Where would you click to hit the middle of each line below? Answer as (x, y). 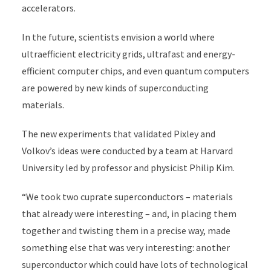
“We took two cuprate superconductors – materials (127, 197)
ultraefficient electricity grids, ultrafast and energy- (128, 54)
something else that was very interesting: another (126, 247)
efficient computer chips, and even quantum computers (135, 71)
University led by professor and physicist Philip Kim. (128, 168)
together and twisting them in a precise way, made (126, 230)
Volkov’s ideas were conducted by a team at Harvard (127, 151)
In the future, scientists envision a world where (118, 37)
